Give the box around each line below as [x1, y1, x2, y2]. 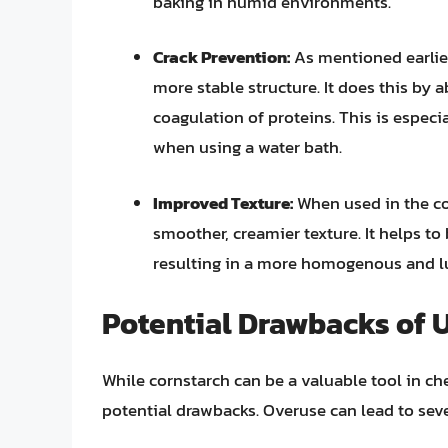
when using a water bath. [153, 134, 342, 161]
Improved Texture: [153, 189, 293, 216]
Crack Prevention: [153, 44, 290, 71]
